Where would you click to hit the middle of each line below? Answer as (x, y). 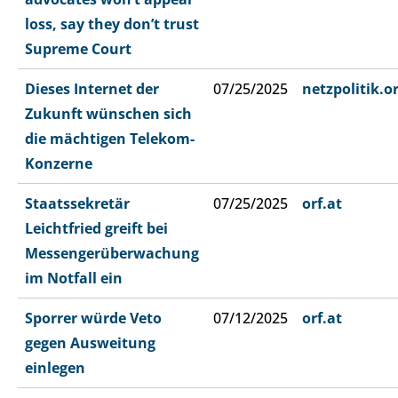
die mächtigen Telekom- (110, 139)
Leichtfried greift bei (96, 229)
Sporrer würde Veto (93, 318)
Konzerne (59, 164)
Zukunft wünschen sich (108, 114)
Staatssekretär (77, 204)
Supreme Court (78, 49)
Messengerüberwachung (112, 254)
